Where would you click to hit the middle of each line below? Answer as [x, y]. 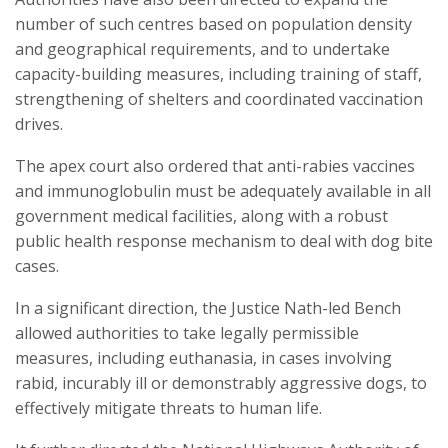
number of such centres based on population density [213, 24]
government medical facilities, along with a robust [201, 216]
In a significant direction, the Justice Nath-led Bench [208, 308]
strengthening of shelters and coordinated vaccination [219, 99]
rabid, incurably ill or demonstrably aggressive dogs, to [221, 383]
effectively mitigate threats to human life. [168, 408]
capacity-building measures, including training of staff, [218, 74]
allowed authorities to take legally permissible [187, 333]
